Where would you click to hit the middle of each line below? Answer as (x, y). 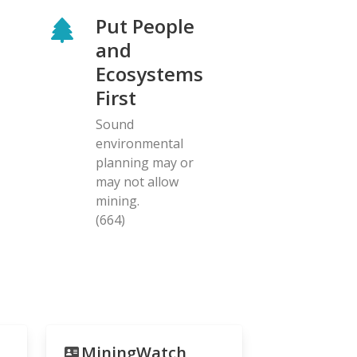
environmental (139, 143)
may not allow (137, 181)
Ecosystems (149, 73)
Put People (145, 25)
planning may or (145, 162)
